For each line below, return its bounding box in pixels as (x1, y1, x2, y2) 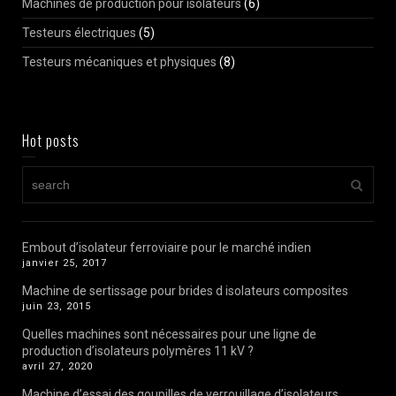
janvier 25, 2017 (22, 257, 107, 270)
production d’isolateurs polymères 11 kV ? (22, 344, 254, 359)
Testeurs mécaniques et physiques (22, 55, 217, 70)
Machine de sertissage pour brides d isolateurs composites (22, 284, 348, 299)
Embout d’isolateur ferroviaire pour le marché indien (22, 240, 311, 255)
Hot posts (22, 130, 80, 152)
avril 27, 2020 (22, 361, 93, 373)
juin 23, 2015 (22, 301, 91, 313)
